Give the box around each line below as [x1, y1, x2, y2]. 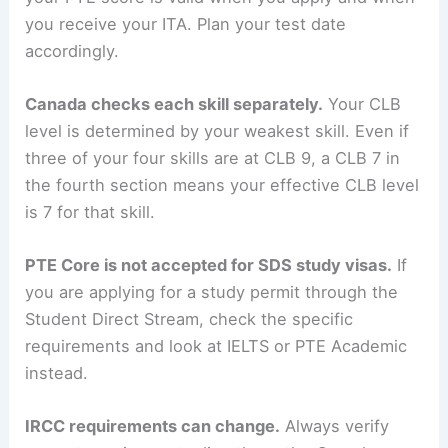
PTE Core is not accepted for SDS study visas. [25, 255, 393, 276]
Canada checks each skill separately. [25, 93, 324, 114]
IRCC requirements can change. [25, 416, 281, 437]
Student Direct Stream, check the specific [25, 309, 354, 330]
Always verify [280, 416, 390, 437]
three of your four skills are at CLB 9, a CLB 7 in [25, 147, 401, 168]
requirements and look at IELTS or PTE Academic [25, 336, 408, 357]
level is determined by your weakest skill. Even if [25, 120, 410, 141]
